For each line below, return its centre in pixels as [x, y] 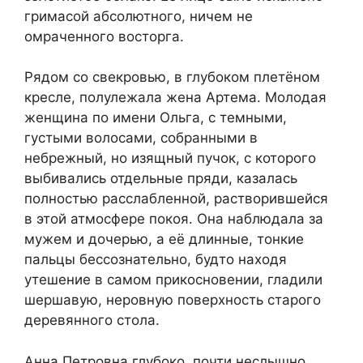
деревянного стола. [92, 320]
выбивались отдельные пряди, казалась [161, 179]
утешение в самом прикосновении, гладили [173, 280]
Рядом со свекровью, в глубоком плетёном [172, 77]
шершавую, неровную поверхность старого [173, 300]
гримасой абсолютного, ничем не [139, 16]
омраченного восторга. [104, 36]
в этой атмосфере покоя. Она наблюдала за [174, 219]
